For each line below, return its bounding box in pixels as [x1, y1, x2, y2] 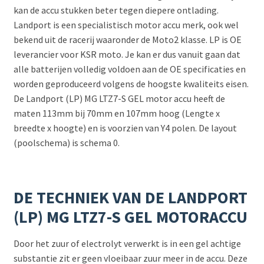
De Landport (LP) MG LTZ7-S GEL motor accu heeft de [13, 93, 225, 105]
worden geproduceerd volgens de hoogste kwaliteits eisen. [13, 78, 249, 90]
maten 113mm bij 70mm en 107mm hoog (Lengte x [13, 107, 220, 120]
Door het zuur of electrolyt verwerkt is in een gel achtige [13, 237, 241, 249]
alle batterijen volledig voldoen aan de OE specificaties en [13, 63, 246, 75]
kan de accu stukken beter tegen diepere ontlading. [13, 4, 219, 16]
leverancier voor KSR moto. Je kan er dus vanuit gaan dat [13, 48, 240, 61]
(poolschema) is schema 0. [13, 137, 120, 149]
